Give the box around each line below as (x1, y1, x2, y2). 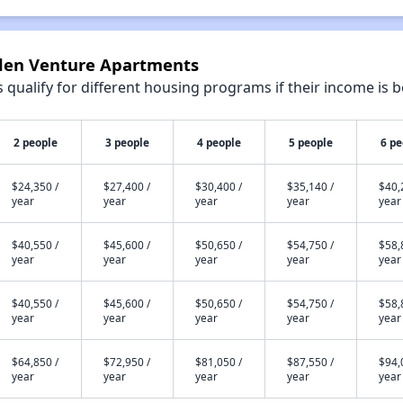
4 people (196, 135, 241, 149)
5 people (288, 135, 333, 149)
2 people (13, 135, 58, 149)
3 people (104, 135, 149, 149)
